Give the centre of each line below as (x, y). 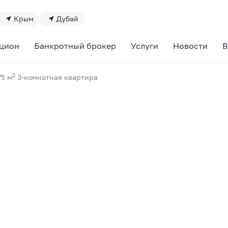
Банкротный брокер (75, 46)
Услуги (144, 46)
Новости (191, 46)
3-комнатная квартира (56, 77)
